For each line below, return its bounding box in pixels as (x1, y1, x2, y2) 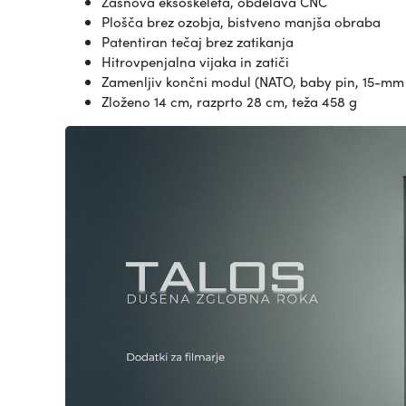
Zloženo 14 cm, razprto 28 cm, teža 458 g (101, 92, 357, 112)
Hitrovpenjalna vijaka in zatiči (101, 52, 289, 72)
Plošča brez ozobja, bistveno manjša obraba (101, 12, 381, 33)
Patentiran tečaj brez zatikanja (101, 32, 294, 53)
